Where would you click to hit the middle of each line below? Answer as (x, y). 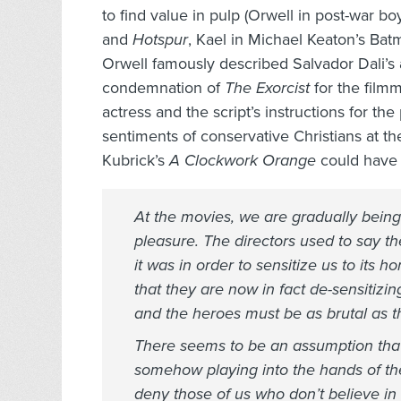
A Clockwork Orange (243, 161)
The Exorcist (269, 88)
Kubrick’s (136, 161)
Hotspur (160, 40)
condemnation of (163, 88)
